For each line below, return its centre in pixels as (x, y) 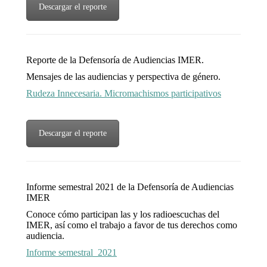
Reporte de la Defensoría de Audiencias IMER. (115, 60)
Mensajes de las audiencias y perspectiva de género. (123, 77)
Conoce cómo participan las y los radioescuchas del (123, 215)
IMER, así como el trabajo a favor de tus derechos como (132, 225)
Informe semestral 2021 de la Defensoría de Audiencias (130, 187)
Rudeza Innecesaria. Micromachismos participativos (124, 94)
